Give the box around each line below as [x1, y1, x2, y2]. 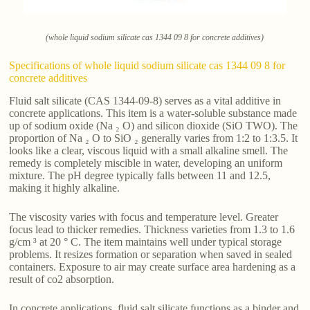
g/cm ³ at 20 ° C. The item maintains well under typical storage [9, 235, 282, 248]
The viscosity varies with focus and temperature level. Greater [9, 210, 279, 223]
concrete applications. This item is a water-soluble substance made [9, 107, 298, 119]
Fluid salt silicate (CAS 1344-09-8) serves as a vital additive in [9, 94, 282, 107]
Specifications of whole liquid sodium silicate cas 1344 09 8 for [9, 59, 286, 71]
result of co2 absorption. [9, 273, 115, 285]
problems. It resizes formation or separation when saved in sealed [9, 248, 293, 260]
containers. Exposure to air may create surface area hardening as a [9, 260, 296, 273]
